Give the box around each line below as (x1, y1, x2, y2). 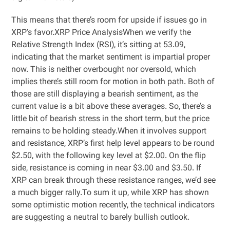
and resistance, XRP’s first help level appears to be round (11, 138, 215, 150)
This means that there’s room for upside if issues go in (11, 14, 207, 27)
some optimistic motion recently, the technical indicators (11, 199, 215, 212)
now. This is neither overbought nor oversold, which (11, 64, 197, 76)
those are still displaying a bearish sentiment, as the (11, 88, 199, 101)
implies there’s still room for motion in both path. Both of (11, 76, 215, 89)
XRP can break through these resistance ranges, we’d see (11, 175, 216, 187)
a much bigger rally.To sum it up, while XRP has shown (11, 187, 209, 200)
